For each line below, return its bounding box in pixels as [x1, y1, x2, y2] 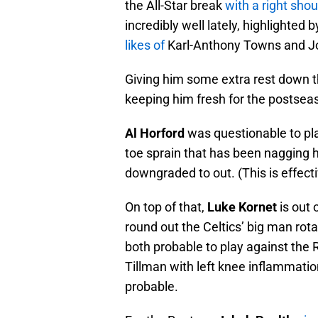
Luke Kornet [207, 199, 277, 215]
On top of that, [125, 199, 207, 215]
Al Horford [125, 126, 185, 141]
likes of [125, 38, 165, 53]
